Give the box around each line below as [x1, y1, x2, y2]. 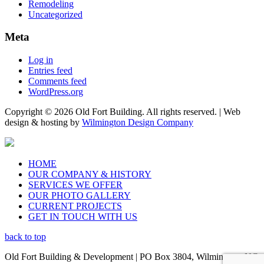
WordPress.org [28, 86, 83, 97]
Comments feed [28, 75, 87, 86]
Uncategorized [28, 9, 82, 19]
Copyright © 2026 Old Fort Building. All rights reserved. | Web [5, 106, 240, 117]
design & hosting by [5, 117, 82, 127]
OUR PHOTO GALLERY [28, 190, 131, 200]
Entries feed [28, 65, 72, 75]
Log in [28, 54, 53, 65]
